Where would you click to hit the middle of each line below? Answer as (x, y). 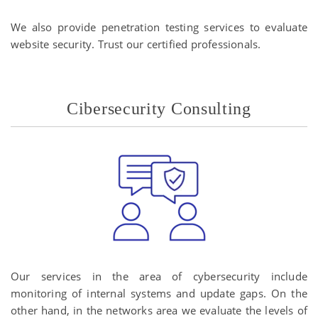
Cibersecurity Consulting (159, 109)
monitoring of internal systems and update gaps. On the (159, 293)
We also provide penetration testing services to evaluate (159, 27)
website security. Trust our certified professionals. (136, 44)
